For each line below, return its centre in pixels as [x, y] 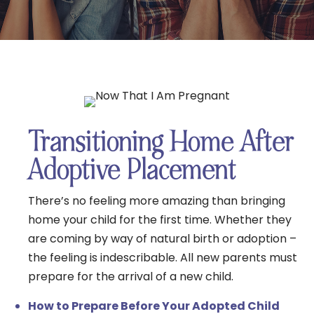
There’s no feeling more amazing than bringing [157, 200]
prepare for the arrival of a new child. [131, 276]
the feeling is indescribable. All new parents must [163, 257]
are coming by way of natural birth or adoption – [162, 238]
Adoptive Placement [132, 170]
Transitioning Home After [161, 142]
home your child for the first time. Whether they [160, 219]
